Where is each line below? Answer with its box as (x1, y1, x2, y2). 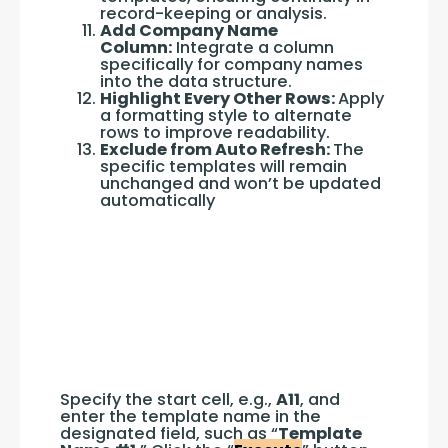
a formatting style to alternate (100, 104, 352, 127)
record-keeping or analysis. (100, 2, 327, 25)
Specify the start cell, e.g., (60, 388, 276, 412)
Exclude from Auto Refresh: (100, 138, 333, 161)
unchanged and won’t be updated (100, 172, 381, 195)
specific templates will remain (100, 155, 347, 178)
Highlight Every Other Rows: (100, 87, 338, 110)
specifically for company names (100, 53, 363, 76)
